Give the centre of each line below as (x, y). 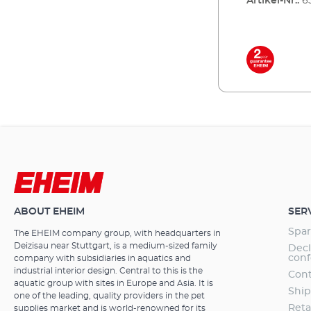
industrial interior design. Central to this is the (108, 271)
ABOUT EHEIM (49, 212)
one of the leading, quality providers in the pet (109, 296)
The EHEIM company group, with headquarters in (117, 233)
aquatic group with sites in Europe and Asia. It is (114, 283)
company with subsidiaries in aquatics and (102, 258)
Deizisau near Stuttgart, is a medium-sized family (116, 246)
